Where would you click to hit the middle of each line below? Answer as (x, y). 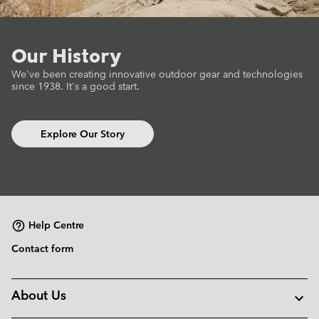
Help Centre (56, 225)
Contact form (42, 248)
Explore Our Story (83, 134)
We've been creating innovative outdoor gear (116, 74)
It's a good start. (101, 86)
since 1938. (37, 86)
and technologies (261, 74)
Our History (66, 55)
